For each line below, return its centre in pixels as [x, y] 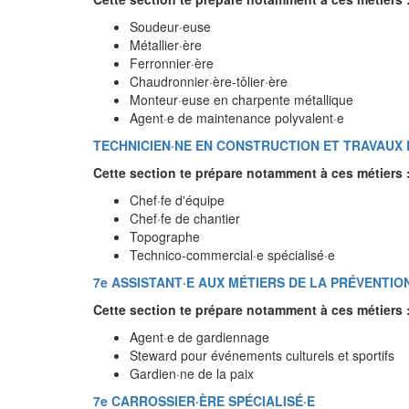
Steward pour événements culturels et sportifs [262, 355]
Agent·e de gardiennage [199, 337]
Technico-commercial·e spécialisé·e [232, 255]
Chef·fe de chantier [185, 218]
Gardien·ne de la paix [192, 373]
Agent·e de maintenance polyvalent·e [237, 118]
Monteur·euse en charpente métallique [241, 100]
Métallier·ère [166, 45]
